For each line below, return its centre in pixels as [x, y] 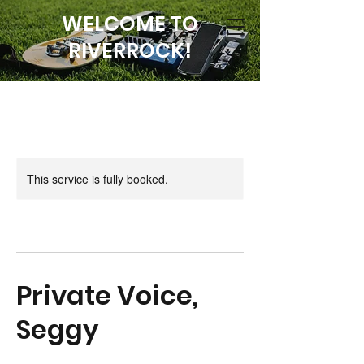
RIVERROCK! [130, 51]
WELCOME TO [130, 24]
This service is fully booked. [97, 179]
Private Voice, [107, 295]
